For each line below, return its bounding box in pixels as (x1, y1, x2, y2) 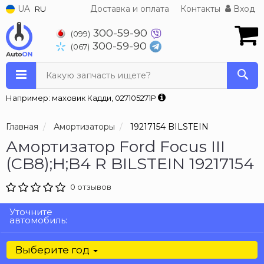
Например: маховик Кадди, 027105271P (6, 93, 158, 103)
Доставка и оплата (90, 4, 169, 14)
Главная (6, 121, 38, 132)
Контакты (180, 4, 220, 14)
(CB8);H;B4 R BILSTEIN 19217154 (6, 154, 254, 173)
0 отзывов (70, 182, 111, 192)
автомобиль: (9, 214, 67, 226)
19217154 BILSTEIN (130, 121, 209, 132)
